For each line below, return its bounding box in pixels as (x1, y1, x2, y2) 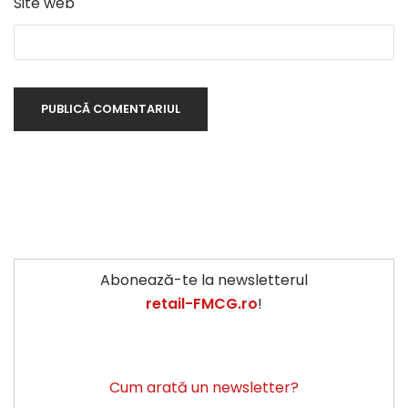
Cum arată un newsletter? (109, 377, 299, 399)
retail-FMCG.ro (146, 293, 258, 315)
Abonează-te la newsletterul (100, 270, 308, 291)
